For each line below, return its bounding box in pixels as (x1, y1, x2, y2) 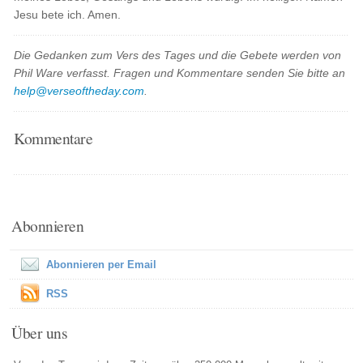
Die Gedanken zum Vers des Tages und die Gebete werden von (14, 49, 342, 62)
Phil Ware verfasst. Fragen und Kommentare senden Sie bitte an (14, 66, 346, 79)
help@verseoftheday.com (14, 84, 145, 97)
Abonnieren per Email (46, 258, 157, 271)
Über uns (11, 322, 68, 343)
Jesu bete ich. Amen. (14, 8, 122, 21)
